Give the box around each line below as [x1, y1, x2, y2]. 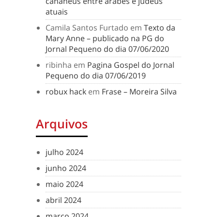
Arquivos [36, 115, 88, 132]
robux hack [46, 86, 86, 97]
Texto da [144, 22, 175, 33]
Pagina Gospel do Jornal [87, 60, 174, 70]
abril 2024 [46, 195, 81, 205]
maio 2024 [46, 179, 83, 189]
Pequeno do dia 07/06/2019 [46, 70, 146, 81]
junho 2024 [46, 163, 86, 173]
